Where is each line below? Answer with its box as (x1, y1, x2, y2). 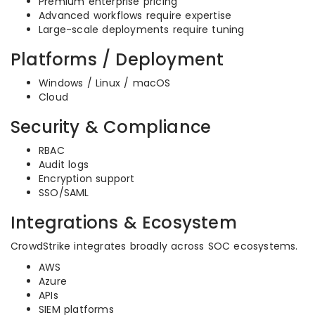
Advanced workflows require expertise (39, 8, 232, 22)
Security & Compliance (11, 115, 212, 139)
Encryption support (39, 172, 135, 186)
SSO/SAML (39, 186, 89, 200)
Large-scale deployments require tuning (39, 22, 245, 37)
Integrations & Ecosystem (11, 211, 237, 234)
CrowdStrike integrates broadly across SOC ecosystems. (11, 239, 298, 253)
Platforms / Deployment (11, 48, 224, 71)
